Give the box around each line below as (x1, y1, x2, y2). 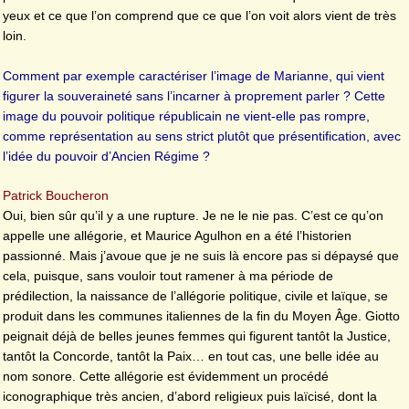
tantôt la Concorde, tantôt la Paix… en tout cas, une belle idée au (3, 349, 379, 364)
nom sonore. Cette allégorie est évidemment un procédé (3, 369, 329, 384)
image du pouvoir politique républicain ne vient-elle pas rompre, (3, 108, 370, 123)
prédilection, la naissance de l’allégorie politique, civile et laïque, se (3, 288, 388, 304)
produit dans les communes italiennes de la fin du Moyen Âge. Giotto (3, 309, 400, 324)
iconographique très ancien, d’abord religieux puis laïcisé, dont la (3, 389, 377, 404)
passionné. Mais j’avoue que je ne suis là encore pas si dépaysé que (3, 248, 399, 264)
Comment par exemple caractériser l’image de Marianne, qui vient (3, 68, 384, 83)
